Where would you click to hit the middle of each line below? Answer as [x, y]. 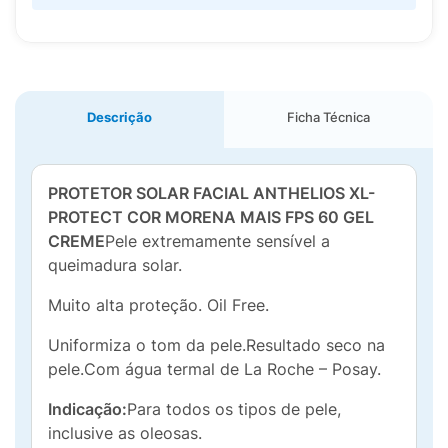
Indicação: [87, 409]
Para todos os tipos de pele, [234, 409]
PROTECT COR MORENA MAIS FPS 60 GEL [211, 217]
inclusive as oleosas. [125, 433]
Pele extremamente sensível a [217, 241]
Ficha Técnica [328, 117]
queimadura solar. [115, 265]
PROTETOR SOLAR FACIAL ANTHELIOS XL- [211, 193]
